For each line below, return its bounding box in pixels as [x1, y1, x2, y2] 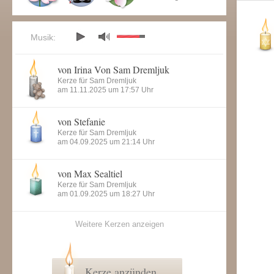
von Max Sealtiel [57, 167, 122, 180]
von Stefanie [57, 115, 105, 128]
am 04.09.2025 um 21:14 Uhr [57, 138, 155, 146]
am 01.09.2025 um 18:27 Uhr [57, 190, 155, 198]
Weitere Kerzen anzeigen [75, 220, 164, 229]
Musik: [31, 32, 56, 42]
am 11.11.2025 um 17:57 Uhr [57, 86, 154, 94]
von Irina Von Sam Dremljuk [57, 63, 169, 76]
